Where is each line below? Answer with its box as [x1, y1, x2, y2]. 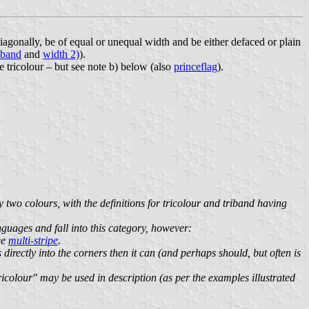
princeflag [174, 60, 217, 72]
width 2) [43, 48, 79, 60]
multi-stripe [8, 234, 58, 246]
